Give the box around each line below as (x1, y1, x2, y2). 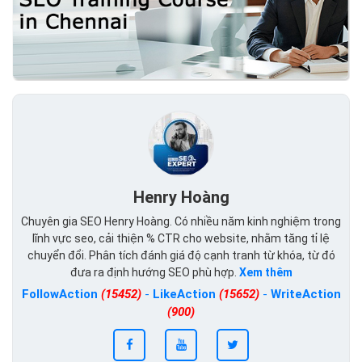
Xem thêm (238, 266, 293, 280)
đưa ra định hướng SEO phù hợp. (69, 266, 239, 280)
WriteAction (270, 287, 341, 302)
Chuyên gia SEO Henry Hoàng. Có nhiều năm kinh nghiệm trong (21, 215, 341, 229)
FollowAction (21, 287, 101, 302)
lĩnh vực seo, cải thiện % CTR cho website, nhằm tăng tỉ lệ (32, 232, 330, 246)
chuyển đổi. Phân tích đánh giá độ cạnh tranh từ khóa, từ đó (27, 249, 335, 263)
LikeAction (152, 287, 219, 302)
